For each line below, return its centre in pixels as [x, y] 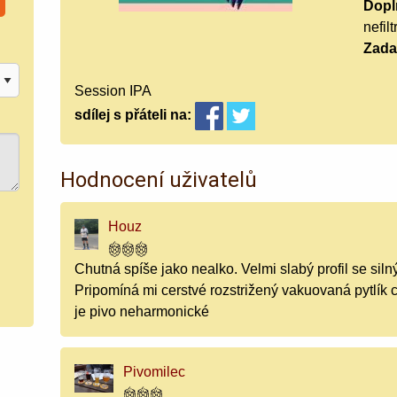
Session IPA [113, 90]
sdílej [93, 115]
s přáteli [139, 115]
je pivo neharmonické [142, 311]
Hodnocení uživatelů [159, 179]
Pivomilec [154, 371]
